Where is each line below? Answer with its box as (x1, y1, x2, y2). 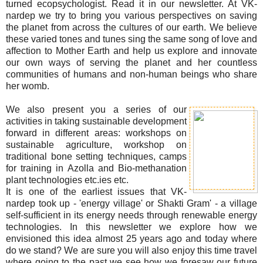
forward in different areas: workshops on (6, 128, 187, 139)
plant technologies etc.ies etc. (6, 175, 129, 186)
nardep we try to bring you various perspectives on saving (6, 11, 257, 21)
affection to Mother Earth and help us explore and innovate (6, 46, 257, 56)
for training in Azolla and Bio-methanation (6, 163, 187, 174)
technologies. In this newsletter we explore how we (6, 222, 257, 232)
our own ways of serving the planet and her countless (6, 58, 257, 68)
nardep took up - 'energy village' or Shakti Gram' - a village (6, 198, 257, 209)
